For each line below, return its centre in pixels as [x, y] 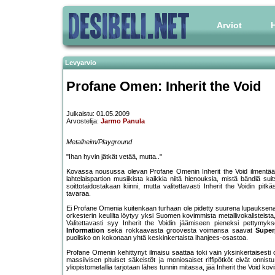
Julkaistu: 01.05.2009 [98, 114]
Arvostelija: [83, 121]
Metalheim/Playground [99, 142]
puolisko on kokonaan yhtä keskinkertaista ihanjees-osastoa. [157, 238]
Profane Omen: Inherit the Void [164, 86]
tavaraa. [79, 194]
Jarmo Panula [123, 121]
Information [85, 230]
